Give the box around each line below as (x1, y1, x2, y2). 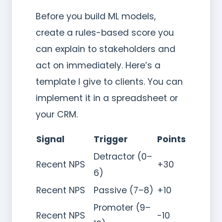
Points (157, 133, 186, 145)
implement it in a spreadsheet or (36, 92, 178, 104)
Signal (36, 133, 64, 145)
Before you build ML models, (36, 10, 156, 22)
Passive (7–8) (94, 184, 154, 196)
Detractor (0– (94, 150, 152, 163)
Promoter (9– (94, 201, 151, 214)
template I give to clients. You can (36, 75, 183, 88)
